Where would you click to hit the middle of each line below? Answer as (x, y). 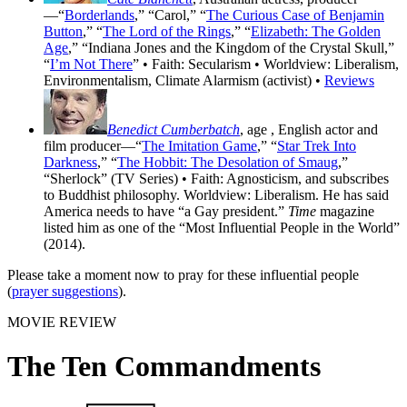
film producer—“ (93, 146)
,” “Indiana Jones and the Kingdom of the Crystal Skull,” (231, 48)
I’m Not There (91, 65)
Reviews (349, 81)
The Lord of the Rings (167, 32)
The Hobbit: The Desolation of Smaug (228, 163)
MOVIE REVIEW (62, 323)
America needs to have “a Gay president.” (166, 212)
